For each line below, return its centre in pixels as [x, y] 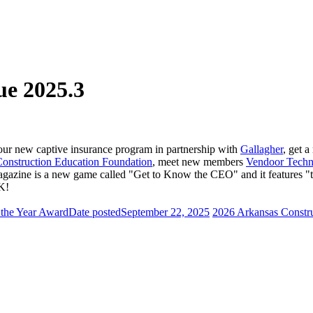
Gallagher [262, 149]
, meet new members [199, 161]
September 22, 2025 [165, 212]
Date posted [95, 212]
